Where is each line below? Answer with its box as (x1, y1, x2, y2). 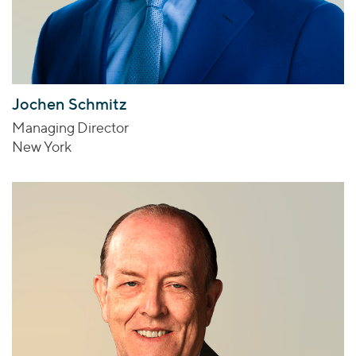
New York (12, 138, 72, 156)
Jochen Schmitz (12, 95, 127, 114)
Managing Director (12, 119, 129, 137)
